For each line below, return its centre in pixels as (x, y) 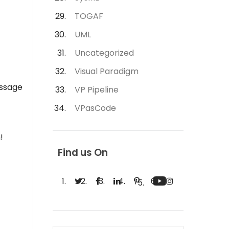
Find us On (83, 153)
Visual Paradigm (107, 71)
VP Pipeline (97, 90)
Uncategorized (104, 53)
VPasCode (95, 108)
